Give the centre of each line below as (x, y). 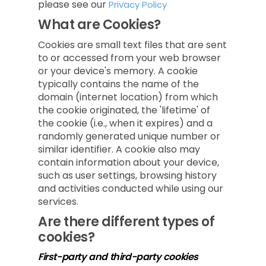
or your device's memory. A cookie (118, 71)
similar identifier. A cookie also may (119, 149)
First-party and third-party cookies (118, 257)
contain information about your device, (129, 162)
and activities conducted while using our (131, 189)
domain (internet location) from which (128, 97)
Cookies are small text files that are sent (132, 45)
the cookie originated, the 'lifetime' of (124, 110)
